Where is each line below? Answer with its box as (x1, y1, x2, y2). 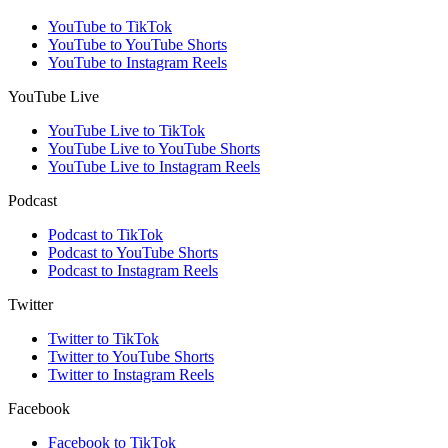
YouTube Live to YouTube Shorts (48, 140, 260, 158)
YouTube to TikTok (48, 18, 172, 36)
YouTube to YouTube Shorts (48, 36, 227, 54)
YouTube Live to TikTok (48, 122, 205, 140)
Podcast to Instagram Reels (48, 262, 218, 280)
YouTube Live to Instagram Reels (48, 158, 260, 176)
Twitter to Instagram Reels (48, 366, 214, 384)
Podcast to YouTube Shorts (48, 244, 218, 262)
